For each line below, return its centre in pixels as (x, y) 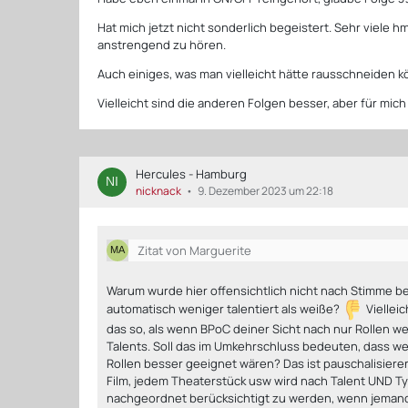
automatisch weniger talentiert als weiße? (225, 308)
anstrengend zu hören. (162, 44)
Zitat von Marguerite (195, 250)
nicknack (159, 190)
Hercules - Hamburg (192, 173)
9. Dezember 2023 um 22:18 (266, 190)
